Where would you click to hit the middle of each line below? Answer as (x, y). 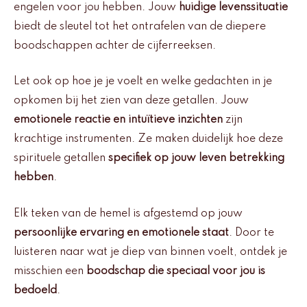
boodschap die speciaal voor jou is (176, 271)
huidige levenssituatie (233, 7)
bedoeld (35, 290)
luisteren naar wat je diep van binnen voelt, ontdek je (150, 252)
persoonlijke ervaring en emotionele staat (121, 233)
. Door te (251, 233)
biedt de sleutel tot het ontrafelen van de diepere (140, 26)
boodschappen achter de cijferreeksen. (115, 46)
